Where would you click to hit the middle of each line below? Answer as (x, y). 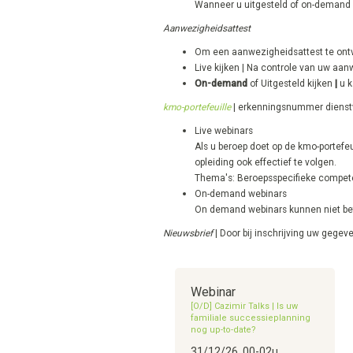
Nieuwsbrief (189, 233)
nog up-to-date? (223, 330)
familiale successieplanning (251, 318)
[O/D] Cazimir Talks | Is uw (244, 306)
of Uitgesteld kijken (290, 84)
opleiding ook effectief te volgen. (266, 162)
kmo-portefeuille (197, 107)
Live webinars (224, 131)
